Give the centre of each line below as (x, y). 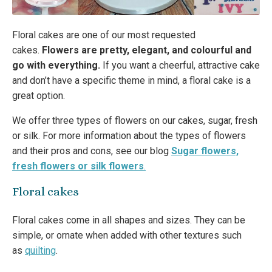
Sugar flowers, (205, 151)
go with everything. (56, 66)
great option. (39, 96)
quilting (40, 251)
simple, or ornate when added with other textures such (127, 236)
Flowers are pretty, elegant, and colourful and (147, 50)
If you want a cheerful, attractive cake (180, 66)
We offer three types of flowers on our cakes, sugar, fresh (135, 121)
